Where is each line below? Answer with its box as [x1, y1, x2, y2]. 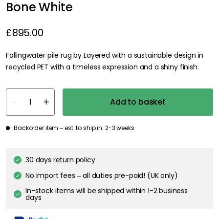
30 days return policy [25, 154, 95, 165]
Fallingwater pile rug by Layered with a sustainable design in [6, 50, 204, 60]
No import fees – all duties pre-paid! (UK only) [25, 170, 178, 180]
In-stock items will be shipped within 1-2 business [25, 185, 188, 196]
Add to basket [110, 96, 166, 108]
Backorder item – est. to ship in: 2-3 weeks [14, 123, 134, 132]
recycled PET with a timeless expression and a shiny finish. [6, 62, 199, 72]
